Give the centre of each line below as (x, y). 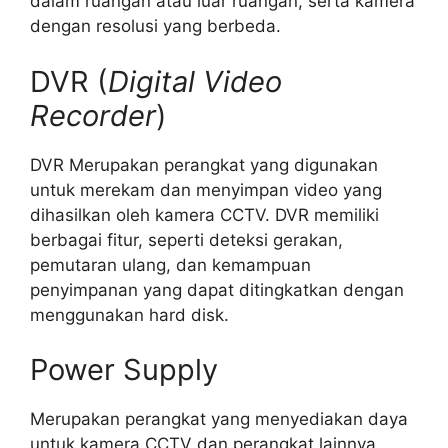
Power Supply (124, 370)
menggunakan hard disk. (129, 314)
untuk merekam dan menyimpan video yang (206, 189)
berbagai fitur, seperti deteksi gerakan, (186, 239)
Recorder (93, 115)
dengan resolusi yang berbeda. (155, 26)
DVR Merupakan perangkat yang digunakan (204, 164)
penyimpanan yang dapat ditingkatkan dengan (217, 289)
